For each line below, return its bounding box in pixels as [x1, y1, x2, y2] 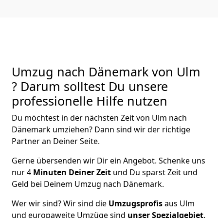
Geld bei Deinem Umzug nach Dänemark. [12, 178, 164, 189]
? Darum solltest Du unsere [12, 77, 168, 94]
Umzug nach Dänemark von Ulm [12, 63, 200, 80]
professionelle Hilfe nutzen [12, 92, 167, 109]
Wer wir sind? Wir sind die [12, 198, 109, 209]
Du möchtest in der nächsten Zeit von [12, 112, 152, 123]
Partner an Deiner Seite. [12, 135, 100, 146]
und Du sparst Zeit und [111, 166, 198, 178]
